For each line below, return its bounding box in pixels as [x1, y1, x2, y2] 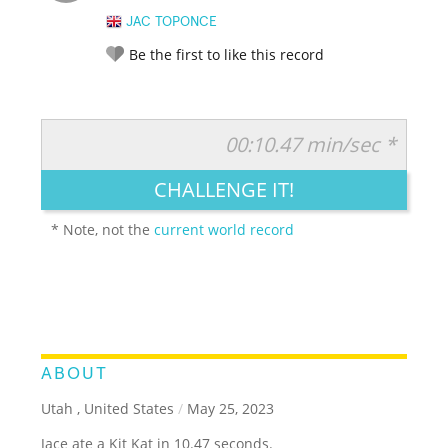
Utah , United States [41, 398, 175, 418]
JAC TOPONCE [126, 14, 218, 29]
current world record [154, 219, 295, 239]
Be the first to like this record [129, 44, 325, 64]
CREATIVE [305, 160, 359, 175]
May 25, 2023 [183, 398, 275, 418]
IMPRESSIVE [167, 197, 233, 212]
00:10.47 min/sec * [224, 130, 396, 158]
